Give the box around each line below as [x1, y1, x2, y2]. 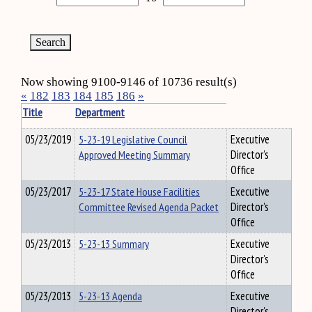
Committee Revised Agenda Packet [79, 199, 219, 214]
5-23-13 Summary [79, 236, 149, 251]
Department [75, 104, 125, 120]
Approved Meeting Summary [79, 147, 190, 162]
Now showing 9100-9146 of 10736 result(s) [21, 75, 237, 88]
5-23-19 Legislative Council [79, 132, 187, 147]
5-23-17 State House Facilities [79, 184, 200, 199]
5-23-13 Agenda [79, 288, 142, 304]
